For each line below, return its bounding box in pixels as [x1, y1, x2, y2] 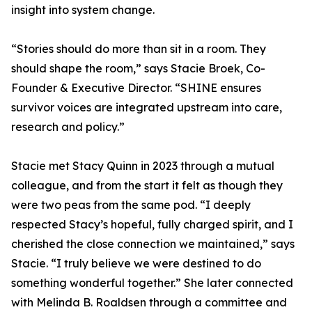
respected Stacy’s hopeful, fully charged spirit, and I [11, 217, 293, 231]
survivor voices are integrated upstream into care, [11, 100, 282, 114]
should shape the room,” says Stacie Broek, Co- [11, 61, 265, 75]
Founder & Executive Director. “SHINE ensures [11, 81, 261, 95]
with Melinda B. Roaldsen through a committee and [11, 295, 287, 309]
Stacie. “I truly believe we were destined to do [11, 256, 261, 270]
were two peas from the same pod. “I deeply [11, 198, 251, 212]
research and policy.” [11, 120, 125, 134]
